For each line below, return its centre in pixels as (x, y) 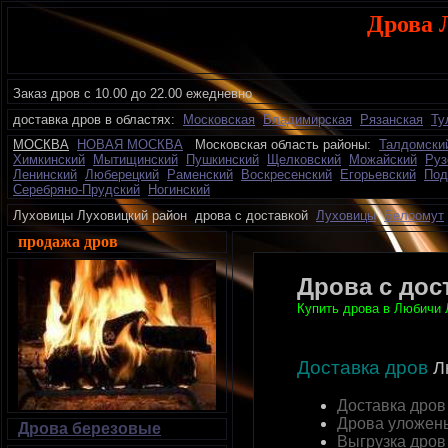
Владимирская (307, 119)
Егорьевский (378, 174)
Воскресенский (286, 174)
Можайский (383, 159)
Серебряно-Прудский (76, 189)
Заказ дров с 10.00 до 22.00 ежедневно (132, 93)
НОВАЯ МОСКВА (130, 144)
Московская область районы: (279, 144)
